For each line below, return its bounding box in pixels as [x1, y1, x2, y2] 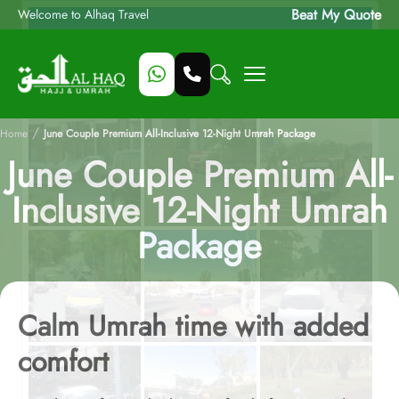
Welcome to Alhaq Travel [18, 5, 149, 23]
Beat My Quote [291, 4, 381, 25]
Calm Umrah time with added [18, 305, 369, 346]
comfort [18, 341, 109, 382]
